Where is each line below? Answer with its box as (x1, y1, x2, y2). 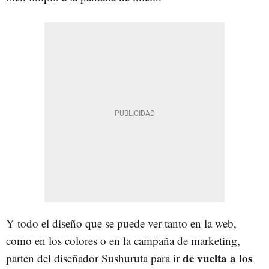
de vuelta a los (183, 250, 252, 267)
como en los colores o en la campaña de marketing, (6, 233, 240, 249)
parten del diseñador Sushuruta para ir (6, 250, 183, 266)
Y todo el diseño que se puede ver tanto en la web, (6, 216, 237, 231)
